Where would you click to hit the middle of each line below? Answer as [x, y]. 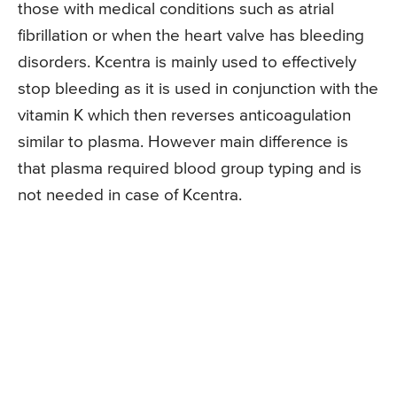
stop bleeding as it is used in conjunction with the [198, 90]
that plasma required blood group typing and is [190, 169]
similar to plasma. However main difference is [183, 143]
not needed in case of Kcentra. [130, 196]
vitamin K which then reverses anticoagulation [184, 116]
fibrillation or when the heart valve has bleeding [191, 36]
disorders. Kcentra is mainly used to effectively [187, 63]
